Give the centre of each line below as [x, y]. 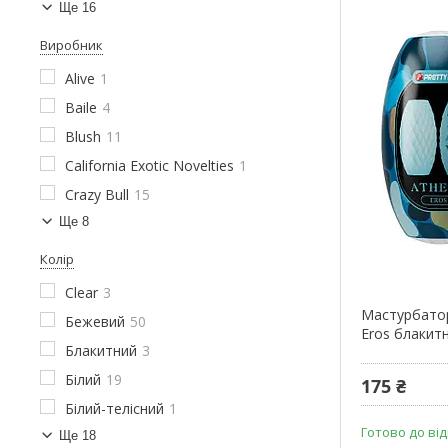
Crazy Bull [97, 194]
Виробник [71, 44]
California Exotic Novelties [149, 165]
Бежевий [95, 321]
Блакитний [101, 350]
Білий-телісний [114, 408]
